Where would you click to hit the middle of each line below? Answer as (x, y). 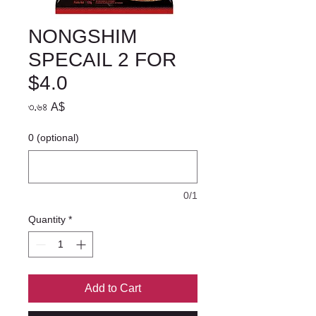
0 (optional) (54, 137)
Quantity (47, 219)
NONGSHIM (83, 36)
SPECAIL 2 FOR (102, 59)
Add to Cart (113, 288)
